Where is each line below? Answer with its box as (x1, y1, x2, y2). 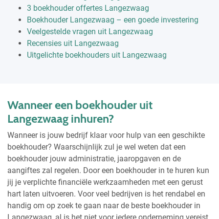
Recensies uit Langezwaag (27, 38, 119, 48)
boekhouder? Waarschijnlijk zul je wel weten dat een (7, 142, 186, 152)
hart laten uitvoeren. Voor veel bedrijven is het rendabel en (7, 189, 205, 198)
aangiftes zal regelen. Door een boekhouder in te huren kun (7, 165, 209, 175)
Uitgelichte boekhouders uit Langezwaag (27, 50, 167, 60)
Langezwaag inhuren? (7, 111, 114, 126)
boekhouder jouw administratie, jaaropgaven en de (7, 153, 181, 163)
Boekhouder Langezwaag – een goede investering (27, 15, 198, 24)
